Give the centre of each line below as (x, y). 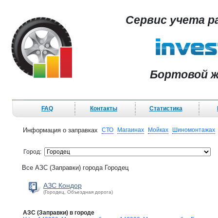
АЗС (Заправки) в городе (59, 213)
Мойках (158, 130)
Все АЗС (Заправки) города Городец (75, 168)
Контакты (104, 109)
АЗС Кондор (63, 185)
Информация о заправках (60, 130)
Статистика (166, 109)
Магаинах (131, 130)
